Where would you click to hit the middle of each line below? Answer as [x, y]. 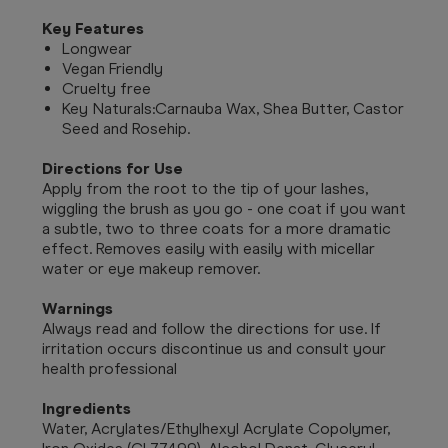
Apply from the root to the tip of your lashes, [205, 188]
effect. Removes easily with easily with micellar [208, 248]
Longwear [97, 48]
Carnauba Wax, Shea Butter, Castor [279, 108]
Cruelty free [106, 88]
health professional [109, 368]
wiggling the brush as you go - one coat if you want [224, 208]
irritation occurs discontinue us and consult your [214, 348]
